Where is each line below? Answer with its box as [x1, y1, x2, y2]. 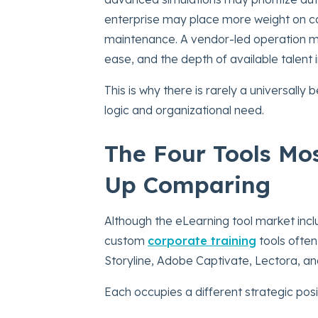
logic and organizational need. [104, 103, 264, 118]
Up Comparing [104, 170, 270, 199]
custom [104, 234, 148, 248]
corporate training [148, 234, 256, 248]
